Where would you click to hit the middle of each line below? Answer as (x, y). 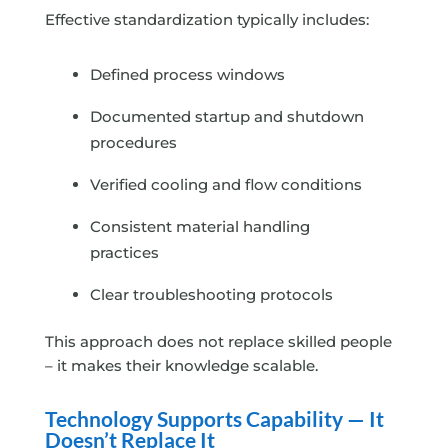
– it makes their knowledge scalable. (181, 366)
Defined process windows (187, 75)
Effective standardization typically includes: (206, 20)
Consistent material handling (199, 227)
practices (124, 253)
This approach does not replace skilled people (218, 342)
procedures (133, 143)
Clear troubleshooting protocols (211, 295)
